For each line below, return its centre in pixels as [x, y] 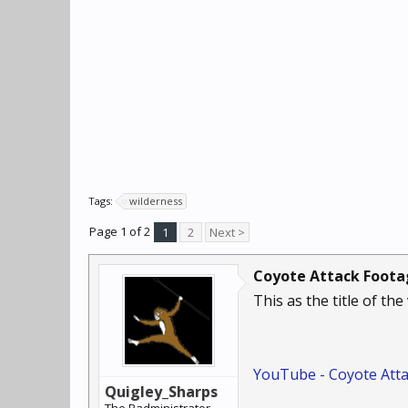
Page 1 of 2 [120, 231]
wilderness [156, 201]
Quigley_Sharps [161, 392]
